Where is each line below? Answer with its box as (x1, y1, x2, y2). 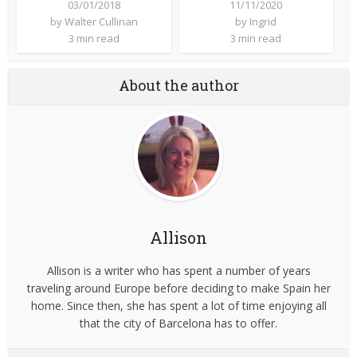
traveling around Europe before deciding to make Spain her (26, 280, 331, 296)
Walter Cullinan (64, 14, 138, 29)
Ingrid (249, 14, 277, 29)
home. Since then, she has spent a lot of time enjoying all (30, 297, 327, 313)
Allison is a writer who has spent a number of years (46, 262, 311, 278)
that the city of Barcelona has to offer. (80, 315, 277, 331)
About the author (118, 75, 239, 95)
